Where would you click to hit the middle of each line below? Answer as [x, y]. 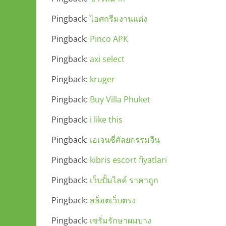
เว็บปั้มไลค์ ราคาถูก [124, 180]
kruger [102, 79]
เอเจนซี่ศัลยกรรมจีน [125, 140]
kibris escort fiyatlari [128, 160]
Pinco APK [109, 39]
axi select [107, 59]
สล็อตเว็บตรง [113, 200]
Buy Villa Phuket [120, 99]
